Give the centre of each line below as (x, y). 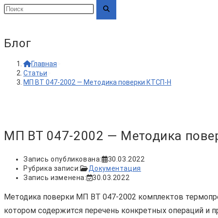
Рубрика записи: (52, 169)
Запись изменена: (55, 178)
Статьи (35, 73)
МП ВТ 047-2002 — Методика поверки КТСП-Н (97, 82)
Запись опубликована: (63, 159)
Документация (115, 169)
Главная (44, 64)
